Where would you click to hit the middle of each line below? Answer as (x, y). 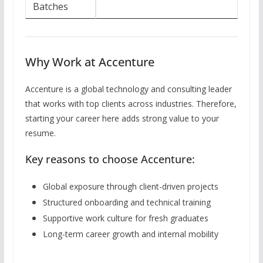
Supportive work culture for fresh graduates (125, 218)
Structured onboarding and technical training (127, 202)
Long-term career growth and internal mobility (130, 234)
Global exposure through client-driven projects (130, 186)
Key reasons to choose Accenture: (110, 159)
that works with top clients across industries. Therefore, (131, 103)
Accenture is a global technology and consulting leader (128, 89)
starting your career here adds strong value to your (122, 118)
